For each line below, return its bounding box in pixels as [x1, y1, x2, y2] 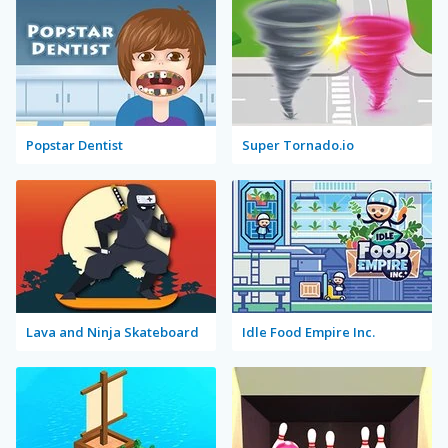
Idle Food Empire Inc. [242, 323, 375, 341]
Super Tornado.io [242, 136, 354, 154]
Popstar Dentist [26, 136, 123, 154]
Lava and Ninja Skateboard [26, 323, 199, 341]
